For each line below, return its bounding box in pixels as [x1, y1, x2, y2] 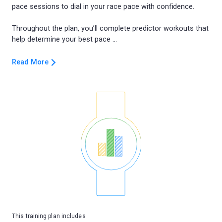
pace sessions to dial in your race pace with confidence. [12, 2, 195, 11]
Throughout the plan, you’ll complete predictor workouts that [12, 24, 209, 33]
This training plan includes [12, 213, 86, 220]
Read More [12, 58, 49, 66]
